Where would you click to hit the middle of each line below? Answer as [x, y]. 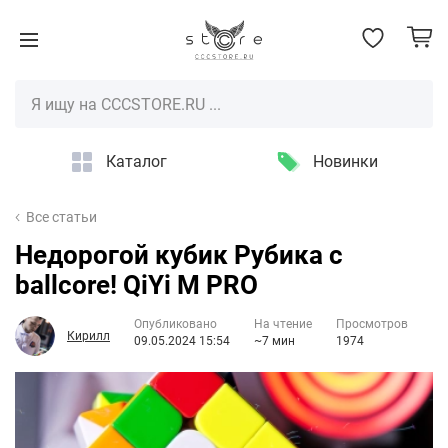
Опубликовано [175, 324]
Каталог [136, 161]
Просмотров [372, 324]
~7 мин [274, 341]
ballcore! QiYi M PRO [136, 285]
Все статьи [62, 217]
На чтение [283, 324]
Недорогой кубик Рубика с [179, 255]
